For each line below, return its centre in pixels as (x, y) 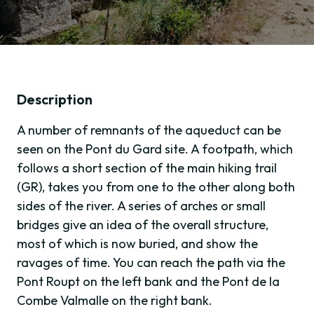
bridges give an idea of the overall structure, (143, 225)
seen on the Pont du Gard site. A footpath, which (155, 149)
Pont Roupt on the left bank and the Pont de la (148, 282)
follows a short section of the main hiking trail (147, 168)
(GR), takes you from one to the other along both (156, 187)
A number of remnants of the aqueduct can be (149, 130)
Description (55, 100)
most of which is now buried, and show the (137, 244)
